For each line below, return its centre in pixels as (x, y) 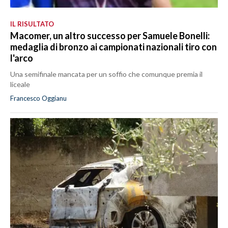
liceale (20, 84)
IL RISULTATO (32, 24)
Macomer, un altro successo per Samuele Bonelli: (110, 35)
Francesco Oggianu (38, 98)
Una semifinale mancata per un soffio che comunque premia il (106, 74)
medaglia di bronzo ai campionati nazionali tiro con (113, 47)
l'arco (22, 58)
